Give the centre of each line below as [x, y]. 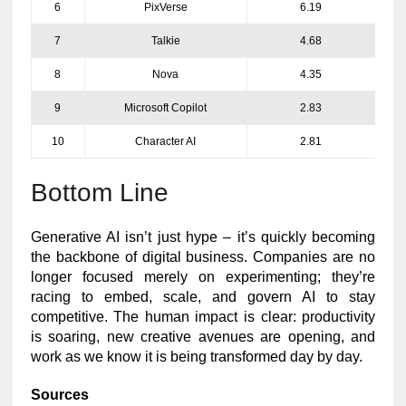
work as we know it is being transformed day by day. [196, 356]
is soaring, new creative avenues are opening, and [203, 336]
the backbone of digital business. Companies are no [203, 256]
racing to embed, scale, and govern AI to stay [203, 296]
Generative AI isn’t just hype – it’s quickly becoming [203, 237]
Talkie [165, 40]
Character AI [166, 141]
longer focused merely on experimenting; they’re [203, 276]
